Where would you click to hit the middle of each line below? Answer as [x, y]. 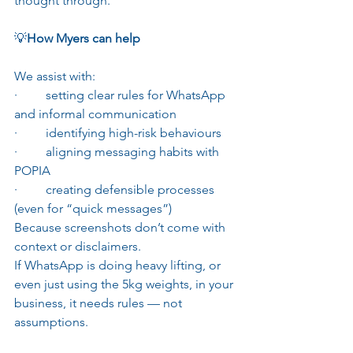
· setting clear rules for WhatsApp [121, 95]
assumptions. [51, 321]
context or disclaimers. [78, 246]
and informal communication [95, 113]
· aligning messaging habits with [118, 151]
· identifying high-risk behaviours [118, 132]
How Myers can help [84, 38]
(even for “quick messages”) [93, 208]
